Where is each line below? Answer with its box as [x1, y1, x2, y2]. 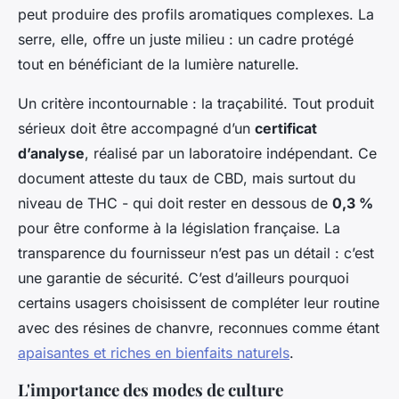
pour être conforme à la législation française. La [18, 219, 340, 238]
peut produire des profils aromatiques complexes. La [18, 5, 374, 24]
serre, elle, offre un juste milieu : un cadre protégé [18, 30, 354, 49]
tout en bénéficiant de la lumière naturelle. [18, 55, 299, 74]
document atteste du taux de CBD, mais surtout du [18, 169, 355, 188]
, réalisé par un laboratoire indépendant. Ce [85, 144, 377, 163]
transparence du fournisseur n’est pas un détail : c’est [18, 244, 374, 263]
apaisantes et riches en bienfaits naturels [18, 344, 289, 362]
